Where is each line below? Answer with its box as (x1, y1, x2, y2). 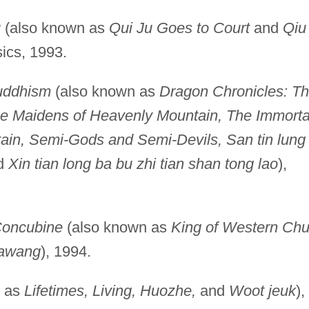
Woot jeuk (228, 281, 296, 299)
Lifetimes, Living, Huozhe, (23, 281, 196, 299)
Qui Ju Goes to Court (108, 19, 250, 37)
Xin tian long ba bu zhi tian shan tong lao (8, 154, 278, 172)
